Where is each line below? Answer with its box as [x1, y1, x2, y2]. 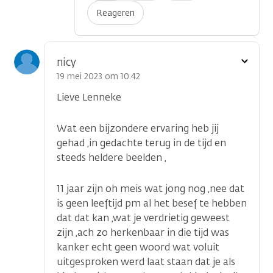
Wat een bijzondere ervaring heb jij [57, 122, 219, 135]
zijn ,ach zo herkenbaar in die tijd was [57, 226, 229, 239]
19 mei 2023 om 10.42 [57, 71, 140, 83]
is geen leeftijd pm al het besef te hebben [57, 197, 247, 210]
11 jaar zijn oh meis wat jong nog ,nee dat [57, 182, 244, 196]
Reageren [96, 7, 135, 19]
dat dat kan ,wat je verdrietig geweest [57, 211, 230, 225]
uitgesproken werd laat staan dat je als [57, 255, 235, 269]
